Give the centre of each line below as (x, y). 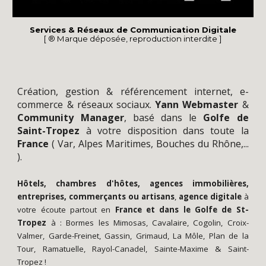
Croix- (238, 222)
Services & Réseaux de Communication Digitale (133, 29)
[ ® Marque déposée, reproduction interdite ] (133, 38)
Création (37, 91)
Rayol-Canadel (119, 248)
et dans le (168, 209)
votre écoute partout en (66, 209)
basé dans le (168, 117)
